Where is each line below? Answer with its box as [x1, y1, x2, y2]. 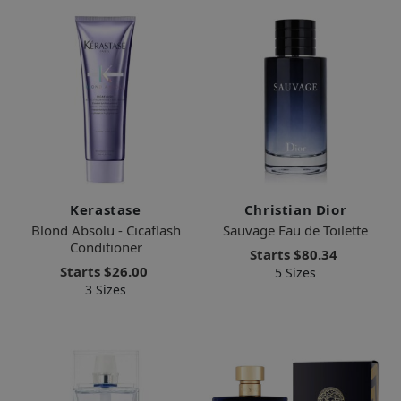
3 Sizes [85, 281, 126, 299]
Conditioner [69, 238, 142, 257]
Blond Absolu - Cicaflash [30, 221, 181, 240]
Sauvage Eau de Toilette [223, 221, 368, 240]
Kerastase [70, 200, 141, 219]
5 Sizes [275, 264, 316, 282]
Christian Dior [243, 200, 347, 219]
